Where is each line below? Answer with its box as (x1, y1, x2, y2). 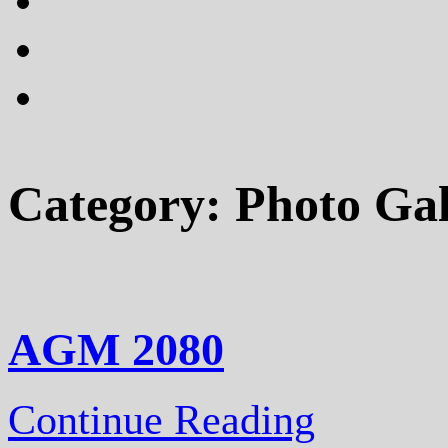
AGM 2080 (8, 323, 224, 375)
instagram (47, 24, 108, 41)
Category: (8, 177, 235, 233)
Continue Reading (8, 396, 315, 443)
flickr (47, 72, 80, 89)
